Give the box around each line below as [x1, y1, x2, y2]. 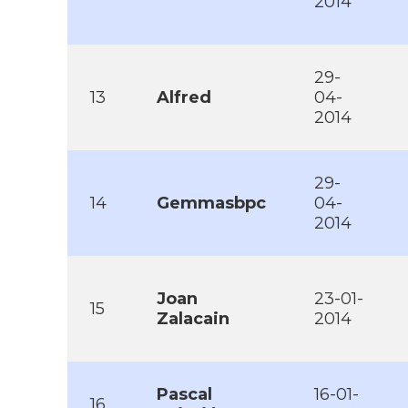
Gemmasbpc [157, 193, 266, 213]
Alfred [157, 87, 211, 107]
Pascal [157, 384, 212, 404]
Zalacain [157, 309, 229, 329]
